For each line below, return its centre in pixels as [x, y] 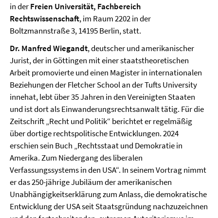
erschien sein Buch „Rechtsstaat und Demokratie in [96, 146]
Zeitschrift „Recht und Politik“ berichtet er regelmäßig [101, 121]
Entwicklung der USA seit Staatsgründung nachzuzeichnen [109, 207]
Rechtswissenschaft [45, 19]
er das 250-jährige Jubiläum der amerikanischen [91, 182]
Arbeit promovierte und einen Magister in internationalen [106, 73]
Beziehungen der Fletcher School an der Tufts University [103, 85]
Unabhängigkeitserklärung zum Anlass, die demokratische [108, 194]
